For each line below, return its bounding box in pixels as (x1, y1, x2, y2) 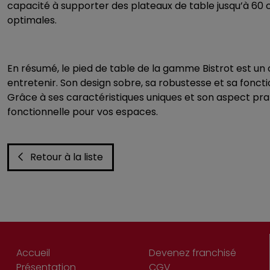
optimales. (7, 13, 57, 27)
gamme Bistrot (163, 61, 234, 75)
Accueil (16, 246, 50, 260)
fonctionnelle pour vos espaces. (7, 105, 158, 119)
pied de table (72, 61, 135, 75)
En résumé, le (7, 61, 72, 75)
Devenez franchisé (149, 246, 236, 260)
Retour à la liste (30, 150, 103, 164)
